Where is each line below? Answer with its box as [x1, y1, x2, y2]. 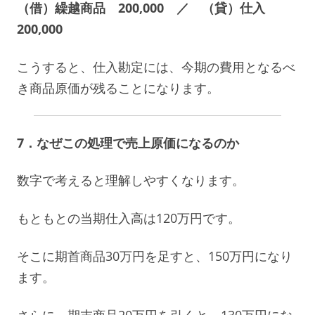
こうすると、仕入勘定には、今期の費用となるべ [17, 58, 295, 75]
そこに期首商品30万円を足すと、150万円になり [17, 247, 292, 264]
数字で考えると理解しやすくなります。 [17, 171, 245, 188]
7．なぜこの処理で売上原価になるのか [17, 134, 239, 151]
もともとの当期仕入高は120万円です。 [17, 209, 240, 226]
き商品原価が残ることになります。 [17, 79, 219, 96]
